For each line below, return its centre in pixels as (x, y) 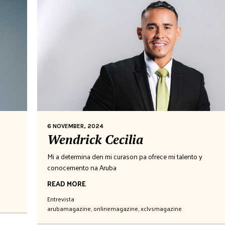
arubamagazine (69, 208)
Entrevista (61, 199)
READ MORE (67, 183)
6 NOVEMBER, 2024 (75, 126)
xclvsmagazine (161, 208)
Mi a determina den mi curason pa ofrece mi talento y (125, 156)
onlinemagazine (116, 208)
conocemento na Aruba (82, 167)
